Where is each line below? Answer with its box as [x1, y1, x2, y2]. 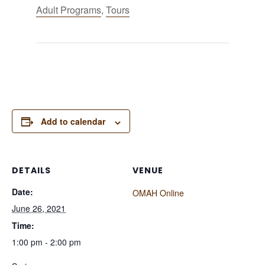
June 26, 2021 [12, 202, 66, 215]
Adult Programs [35, 2, 101, 17]
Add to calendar [41, 115, 105, 128]
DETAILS [12, 164, 51, 177]
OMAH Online [132, 187, 184, 199]
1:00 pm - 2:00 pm [12, 236, 81, 248]
